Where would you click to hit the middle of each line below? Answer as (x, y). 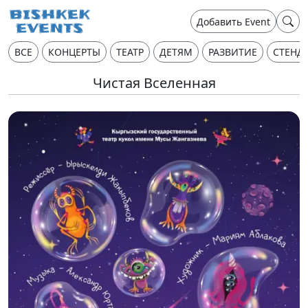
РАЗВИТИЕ (233, 52)
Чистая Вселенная (154, 83)
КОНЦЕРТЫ (74, 52)
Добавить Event (233, 21)
